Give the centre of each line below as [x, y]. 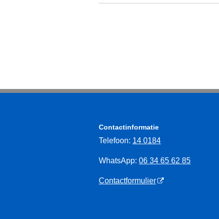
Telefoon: [116, 141]
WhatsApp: [119, 161]
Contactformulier [127, 181]
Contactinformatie [129, 127]
